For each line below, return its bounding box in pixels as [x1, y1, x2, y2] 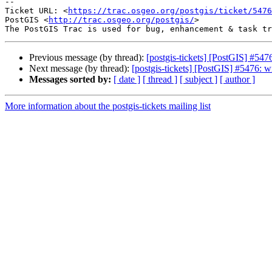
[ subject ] [180, 74, 217, 85]
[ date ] [114, 74, 140, 85]
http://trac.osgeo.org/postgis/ [49, 15, 194, 25]
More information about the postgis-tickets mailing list [5, 101, 211, 112]
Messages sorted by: [29, 74, 111, 85]
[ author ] [220, 74, 255, 85]
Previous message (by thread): [29, 52, 146, 63]
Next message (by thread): [29, 63, 132, 74]
